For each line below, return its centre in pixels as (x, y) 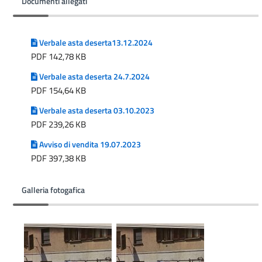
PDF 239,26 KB (58, 125)
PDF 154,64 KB (58, 91)
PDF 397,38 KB (58, 158)
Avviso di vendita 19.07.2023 (89, 145)
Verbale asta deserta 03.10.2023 (96, 111)
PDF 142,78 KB (58, 57)
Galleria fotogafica (53, 190)
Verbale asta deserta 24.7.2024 (93, 77)
